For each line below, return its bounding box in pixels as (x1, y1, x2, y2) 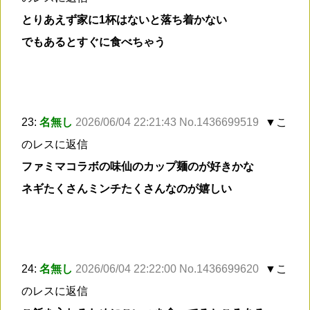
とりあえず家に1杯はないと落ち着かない (21, 14, 227, 26)
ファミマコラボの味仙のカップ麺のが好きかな (21, 161, 254, 173)
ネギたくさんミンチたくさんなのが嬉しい (21, 183, 232, 195)
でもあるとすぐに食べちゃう (21, 36, 165, 48)
